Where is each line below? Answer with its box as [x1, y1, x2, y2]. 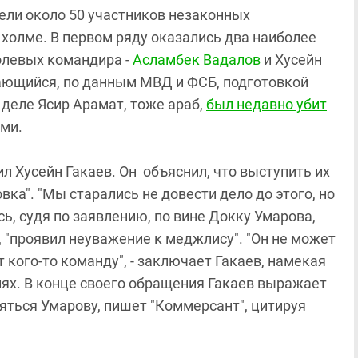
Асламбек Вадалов [133, 51, 261, 68]
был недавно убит [206, 96, 327, 113]
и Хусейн [261, 51, 322, 68]
